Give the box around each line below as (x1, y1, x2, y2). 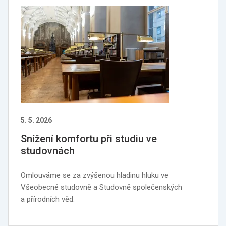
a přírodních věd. (21, 195, 75, 204)
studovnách (21, 145, 75, 157)
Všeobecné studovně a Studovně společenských (21, 183, 182, 192)
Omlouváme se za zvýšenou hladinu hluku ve (21, 171, 168, 180)
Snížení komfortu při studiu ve (21, 133, 157, 145)
